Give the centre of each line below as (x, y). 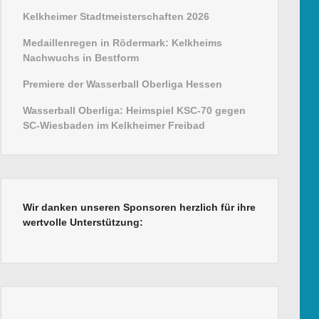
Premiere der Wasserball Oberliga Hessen (122, 84)
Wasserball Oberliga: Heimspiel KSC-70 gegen (134, 111)
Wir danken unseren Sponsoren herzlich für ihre (139, 208)
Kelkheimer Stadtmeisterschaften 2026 (116, 17)
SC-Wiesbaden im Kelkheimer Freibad (114, 126)
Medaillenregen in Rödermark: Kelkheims (122, 43)
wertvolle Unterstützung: (83, 223)
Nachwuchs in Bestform (81, 58)
